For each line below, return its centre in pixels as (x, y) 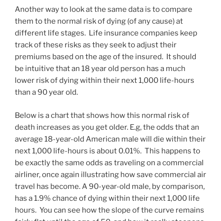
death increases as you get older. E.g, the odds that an (107, 127)
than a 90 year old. (46, 92)
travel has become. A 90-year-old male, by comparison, (110, 186)
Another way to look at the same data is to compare (104, 10)
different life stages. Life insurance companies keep (106, 33)
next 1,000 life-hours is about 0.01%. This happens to (108, 151)
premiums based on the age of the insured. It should (106, 57)
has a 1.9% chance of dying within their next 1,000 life (107, 198)
